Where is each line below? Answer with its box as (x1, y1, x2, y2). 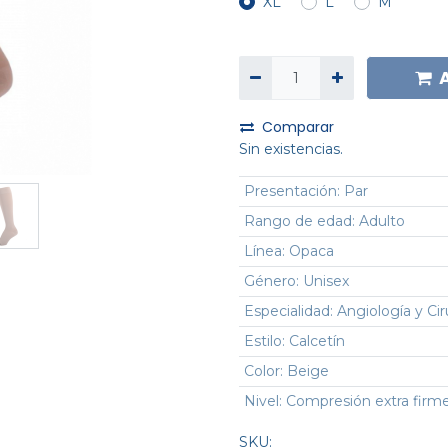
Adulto (358, 212, 405, 231)
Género (243, 272, 296, 291)
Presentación (243, 182, 337, 201)
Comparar (262, 117, 334, 138)
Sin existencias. (239, 140, 343, 159)
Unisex (302, 272, 349, 291)
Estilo (243, 332, 282, 351)
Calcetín (288, 332, 345, 351)
